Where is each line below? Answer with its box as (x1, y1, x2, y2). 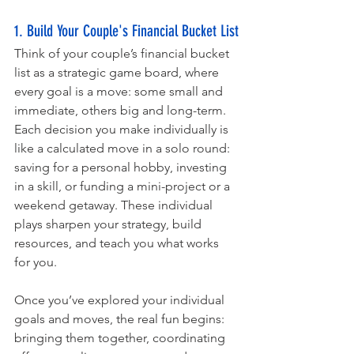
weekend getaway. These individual (14, 198, 216, 213)
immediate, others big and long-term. (14, 103, 229, 119)
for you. (14, 254, 57, 270)
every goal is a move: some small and (14, 84, 226, 100)
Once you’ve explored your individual (14, 292, 228, 308)
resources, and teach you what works (14, 235, 222, 251)
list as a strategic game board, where (14, 65, 222, 81)
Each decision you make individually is (14, 122, 232, 137)
